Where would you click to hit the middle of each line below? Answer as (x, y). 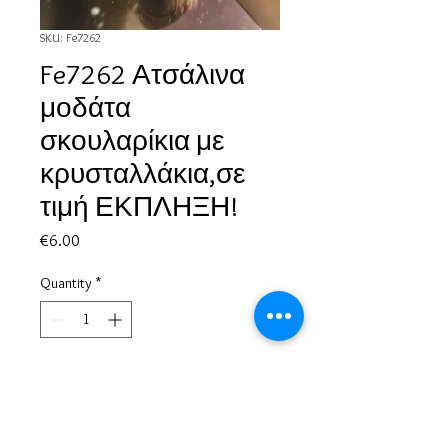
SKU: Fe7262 (70, 38)
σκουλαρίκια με (132, 140)
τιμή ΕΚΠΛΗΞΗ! (139, 206)
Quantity (66, 283)
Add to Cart (160, 382)
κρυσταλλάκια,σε (142, 173)
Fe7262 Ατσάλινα (142, 74)
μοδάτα (85, 107)
